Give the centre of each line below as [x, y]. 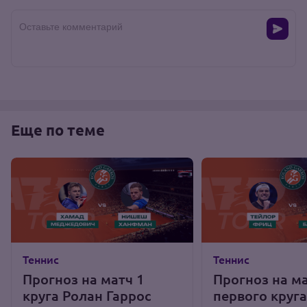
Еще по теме [58, 130]
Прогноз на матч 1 [83, 279]
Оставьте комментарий [71, 26]
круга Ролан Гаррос [87, 295]
